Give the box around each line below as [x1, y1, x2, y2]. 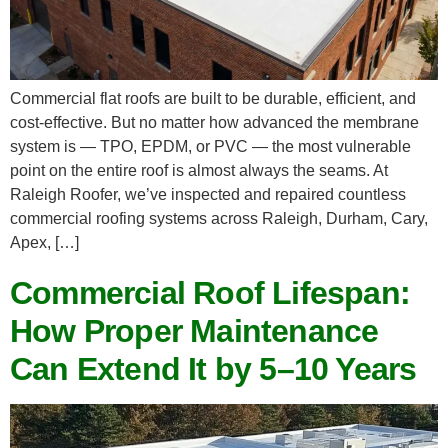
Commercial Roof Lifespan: [10, 275, 411, 312]
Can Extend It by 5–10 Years [10, 351, 417, 388]
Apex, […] [10, 233, 79, 251]
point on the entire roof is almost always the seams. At [10, 161, 388, 179]
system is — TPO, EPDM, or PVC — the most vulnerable [10, 137, 411, 155]
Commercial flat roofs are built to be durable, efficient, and [10, 89, 416, 107]
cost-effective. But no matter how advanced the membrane [10, 113, 419, 131]
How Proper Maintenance [10, 313, 379, 350]
